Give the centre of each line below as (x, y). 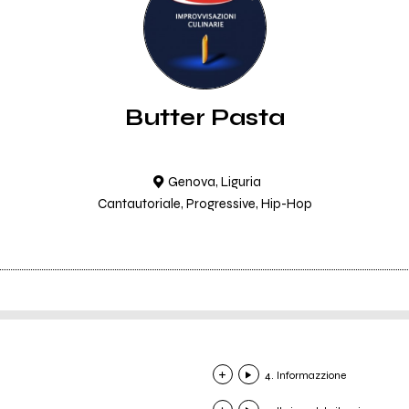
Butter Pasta (204, 117)
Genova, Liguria (214, 182)
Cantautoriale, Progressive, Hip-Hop (204, 204)
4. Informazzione (305, 375)
